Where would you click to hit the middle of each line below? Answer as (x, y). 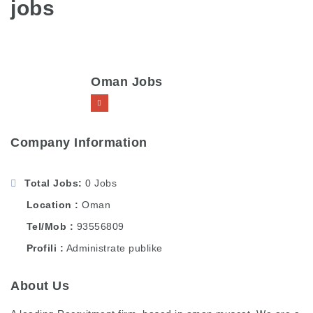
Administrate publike (114, 248)
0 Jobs (101, 183)
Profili (42, 248)
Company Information (79, 142)
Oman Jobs (127, 81)
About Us (40, 285)
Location (49, 204)
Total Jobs (51, 183)
